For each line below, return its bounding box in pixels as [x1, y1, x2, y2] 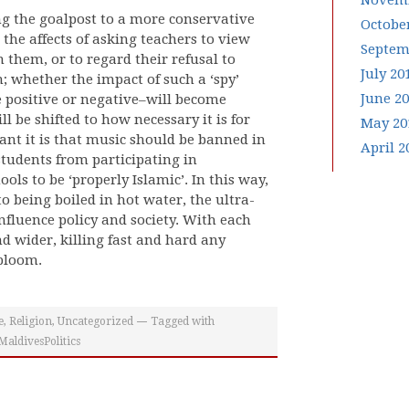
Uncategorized [58, 315, 133, 328]
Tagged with [151, 315, 215, 328]
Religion [9, 315, 52, 328]
